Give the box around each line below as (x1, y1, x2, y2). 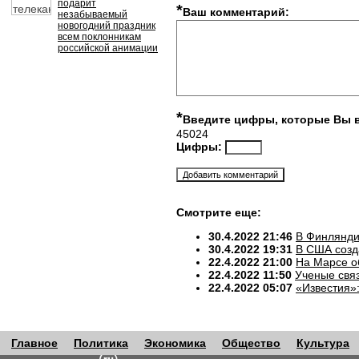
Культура (296, 337, 349, 349)
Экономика (144, 337, 206, 349)
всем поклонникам (58, 31, 141, 42)
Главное (11, 337, 58, 349)
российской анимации (58, 42, 158, 54)
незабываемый (58, 9, 127, 20)
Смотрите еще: (176, 206, 261, 219)
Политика (74, 337, 128, 349)
